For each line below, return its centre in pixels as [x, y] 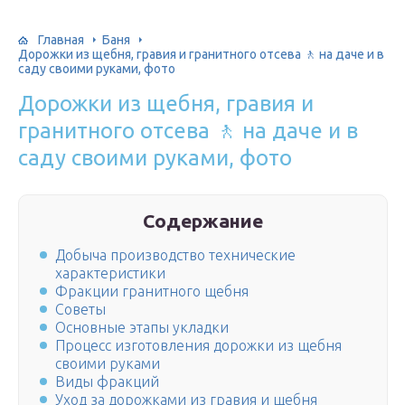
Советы [80, 310]
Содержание [203, 221]
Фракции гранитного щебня [152, 292]
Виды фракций [107, 382]
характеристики [110, 273]
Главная [61, 39]
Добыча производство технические [175, 255]
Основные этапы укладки [142, 328]
